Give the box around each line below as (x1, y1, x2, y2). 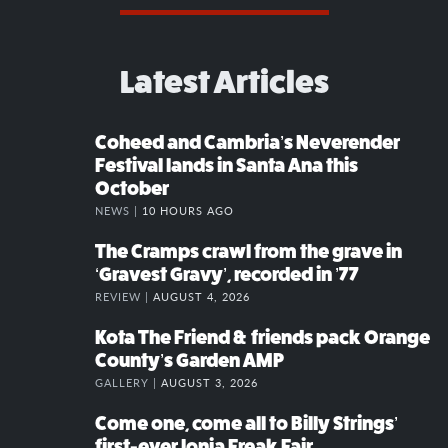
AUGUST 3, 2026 (161, 373, 258, 390)
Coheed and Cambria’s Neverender (95, 131, 400, 153)
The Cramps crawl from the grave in (95, 240, 402, 262)
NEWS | (95, 201, 142, 218)
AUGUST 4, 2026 (153, 287, 250, 304)
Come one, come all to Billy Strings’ (95, 412, 398, 434)
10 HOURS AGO (142, 201, 234, 218)
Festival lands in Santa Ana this (95, 154, 358, 176)
